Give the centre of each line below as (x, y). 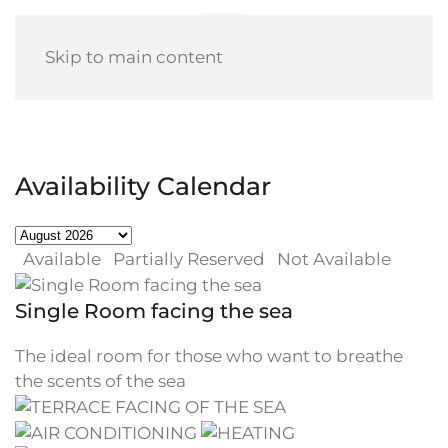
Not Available (334, 259)
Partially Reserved (189, 259)
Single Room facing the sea (154, 311)
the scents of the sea (100, 381)
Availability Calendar (143, 186)
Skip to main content (134, 57)
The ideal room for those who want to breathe (209, 356)
